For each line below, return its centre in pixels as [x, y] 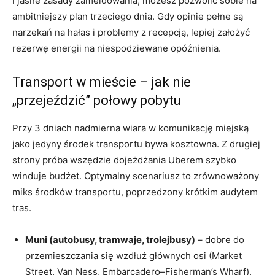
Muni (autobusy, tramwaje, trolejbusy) [110, 239]
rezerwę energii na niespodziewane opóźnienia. [117, 48]
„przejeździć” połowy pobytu [97, 100]
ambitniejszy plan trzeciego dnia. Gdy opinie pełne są [128, 16]
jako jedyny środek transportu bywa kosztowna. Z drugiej [136, 144]
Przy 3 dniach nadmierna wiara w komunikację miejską [130, 128]
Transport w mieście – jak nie [102, 82]
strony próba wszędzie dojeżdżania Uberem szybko [124, 160]
